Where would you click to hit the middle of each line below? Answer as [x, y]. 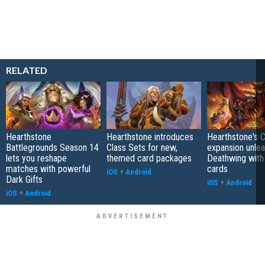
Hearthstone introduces [150, 137]
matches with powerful [48, 169]
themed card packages [149, 159]
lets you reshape [36, 159]
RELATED [27, 70]
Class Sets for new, [142, 148]
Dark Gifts [24, 180]
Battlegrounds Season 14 [52, 148]
